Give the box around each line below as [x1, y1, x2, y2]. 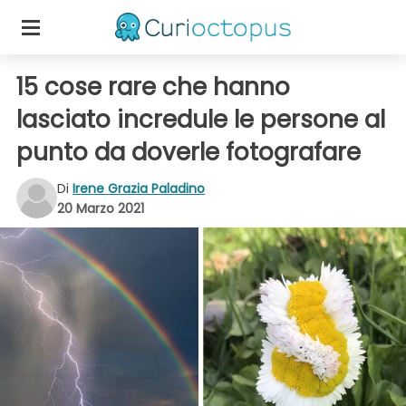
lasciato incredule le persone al [16, 103, 385, 136]
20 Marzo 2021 [57, 198, 144, 217]
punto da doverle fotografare [16, 136, 361, 169]
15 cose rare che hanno [16, 71, 290, 103]
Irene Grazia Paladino [72, 179, 205, 198]
